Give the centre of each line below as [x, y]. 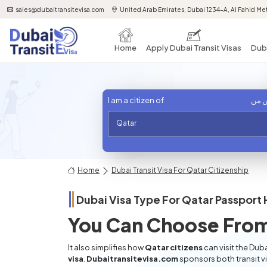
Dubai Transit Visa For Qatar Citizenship [180, 170]
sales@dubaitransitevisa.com [60, 10]
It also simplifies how [106, 247]
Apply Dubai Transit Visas [194, 47]
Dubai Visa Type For [129, 199]
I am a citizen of [136, 100]
